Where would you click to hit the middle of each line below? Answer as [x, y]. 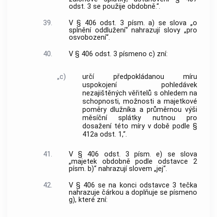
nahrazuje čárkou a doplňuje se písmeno [133, 193]
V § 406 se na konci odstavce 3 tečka [133, 186]
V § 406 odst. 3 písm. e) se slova [133, 155]
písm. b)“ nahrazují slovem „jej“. [118, 169]
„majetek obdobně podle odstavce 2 [133, 162]
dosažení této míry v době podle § [140, 126]
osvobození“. [89, 37]
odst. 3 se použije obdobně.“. [114, 7]
